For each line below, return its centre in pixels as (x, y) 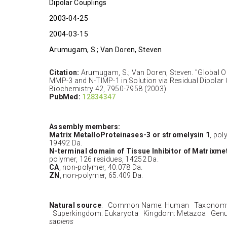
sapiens (61, 221)
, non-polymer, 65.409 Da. (101, 175)
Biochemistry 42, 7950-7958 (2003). (109, 88)
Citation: (64, 72)
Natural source (75, 205)
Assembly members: (85, 126)
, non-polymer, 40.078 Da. (101, 167)
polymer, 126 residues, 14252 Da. (104, 159)
